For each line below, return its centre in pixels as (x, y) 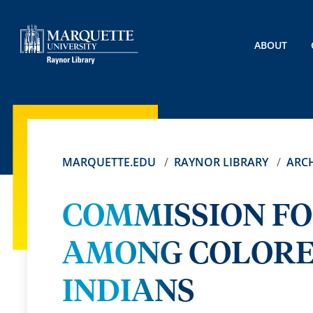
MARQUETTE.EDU (109, 162)
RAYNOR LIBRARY (221, 162)
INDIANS (128, 292)
